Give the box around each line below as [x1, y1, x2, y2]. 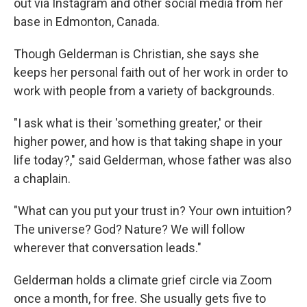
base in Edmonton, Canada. [14, 14, 160, 29]
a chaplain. [14, 171, 71, 186]
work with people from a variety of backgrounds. [14, 84, 275, 98]
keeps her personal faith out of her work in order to [14, 65, 288, 79]
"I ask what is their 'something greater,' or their [14, 116, 262, 130]
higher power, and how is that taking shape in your [14, 134, 282, 149]
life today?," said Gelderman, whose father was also [14, 153, 291, 167]
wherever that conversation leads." [14, 241, 201, 255]
